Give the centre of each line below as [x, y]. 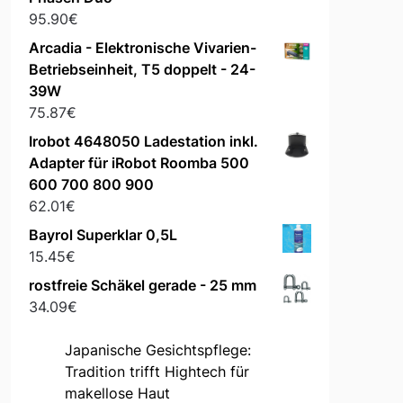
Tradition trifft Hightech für [157, 372]
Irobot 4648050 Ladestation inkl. [143, 142]
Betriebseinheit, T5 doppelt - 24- [142, 70]
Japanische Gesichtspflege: [157, 350]
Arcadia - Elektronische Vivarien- [142, 48]
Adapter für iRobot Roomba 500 [139, 163]
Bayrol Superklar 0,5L [103, 235]
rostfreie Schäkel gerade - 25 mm [142, 286]
